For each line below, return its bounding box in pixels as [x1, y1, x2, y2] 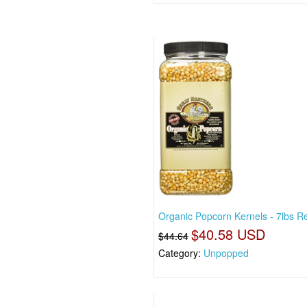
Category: [158, 246, 204, 260]
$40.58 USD [191, 224, 266, 245]
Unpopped [204, 246, 249, 260]
